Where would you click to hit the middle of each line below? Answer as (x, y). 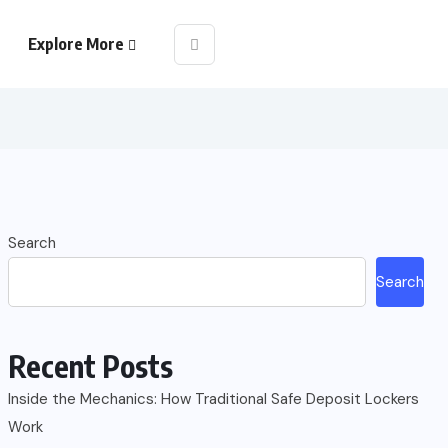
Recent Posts (90, 366)
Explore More (76, 44)
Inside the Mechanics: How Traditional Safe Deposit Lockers (213, 399)
